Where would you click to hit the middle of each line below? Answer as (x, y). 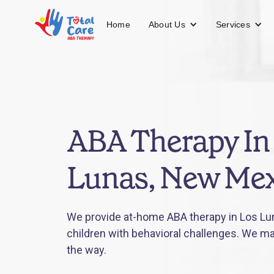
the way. (87, 250)
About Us (167, 24)
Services (233, 24)
